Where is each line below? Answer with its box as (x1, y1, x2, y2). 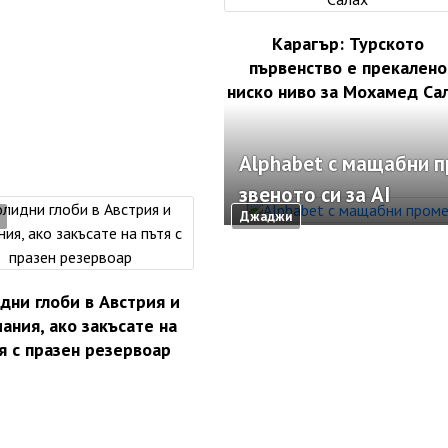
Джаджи (240, 208, 292, 226)
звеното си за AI (239, 181, 390, 209)
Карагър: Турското (271, 32, 424, 56)
